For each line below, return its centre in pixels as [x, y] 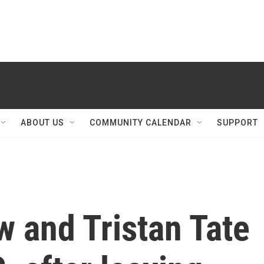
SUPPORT [237, 123]
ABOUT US [42, 123]
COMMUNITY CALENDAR [141, 123]
